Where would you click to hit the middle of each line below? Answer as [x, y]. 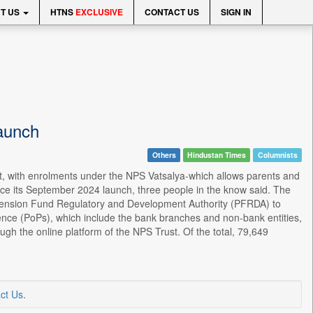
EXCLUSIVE [99, 12]
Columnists [277, 155]
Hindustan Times [217, 155]
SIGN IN [236, 12]
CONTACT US [172, 12]
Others [164, 155]
